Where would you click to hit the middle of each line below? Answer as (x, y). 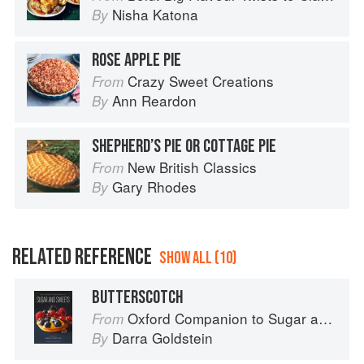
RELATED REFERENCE (82, 258)
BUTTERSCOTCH (137, 298)
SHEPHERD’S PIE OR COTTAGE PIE (184, 147)
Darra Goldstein (162, 338)
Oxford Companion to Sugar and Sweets (223, 318)
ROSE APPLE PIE (136, 61)
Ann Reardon (154, 101)
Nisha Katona (155, 15)
